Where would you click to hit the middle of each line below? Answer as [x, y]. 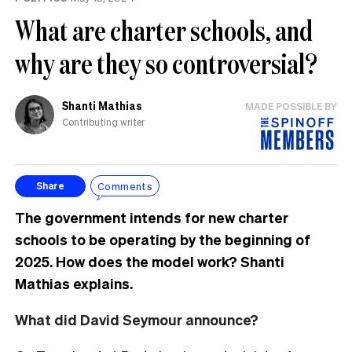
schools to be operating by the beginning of [163, 239]
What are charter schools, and [164, 30]
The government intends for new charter [152, 217]
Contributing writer [103, 123]
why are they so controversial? [166, 63]
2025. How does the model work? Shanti [150, 261]
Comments [125, 186]
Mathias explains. [75, 283]
